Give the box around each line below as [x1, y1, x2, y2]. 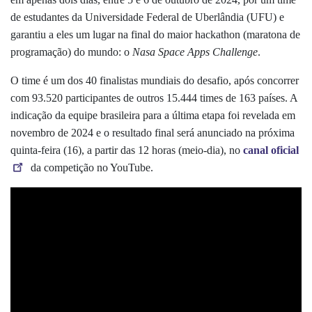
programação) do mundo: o [10, 46, 132, 58]
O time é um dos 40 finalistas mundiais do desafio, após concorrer [10, 75, 299, 86]
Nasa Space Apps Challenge [132, 46, 258, 58]
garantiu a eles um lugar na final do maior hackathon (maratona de [10, 29, 300, 40]
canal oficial [243, 144, 299, 156]
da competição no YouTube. [28, 162, 153, 173]
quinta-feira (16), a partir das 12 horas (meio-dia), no [10, 144, 243, 156]
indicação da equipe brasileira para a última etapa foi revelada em [10, 109, 295, 121]
